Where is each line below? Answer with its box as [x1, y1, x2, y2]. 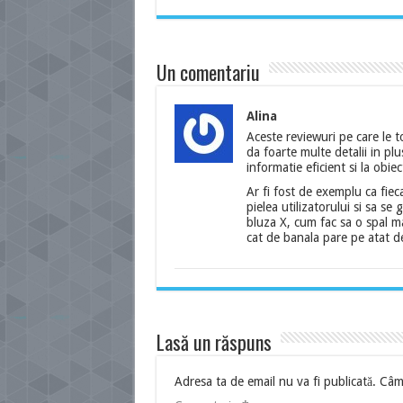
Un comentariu [156, 58, 260, 86]
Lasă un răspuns [156, 327, 272, 356]
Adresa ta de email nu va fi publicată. [174, 374, 376, 389]
